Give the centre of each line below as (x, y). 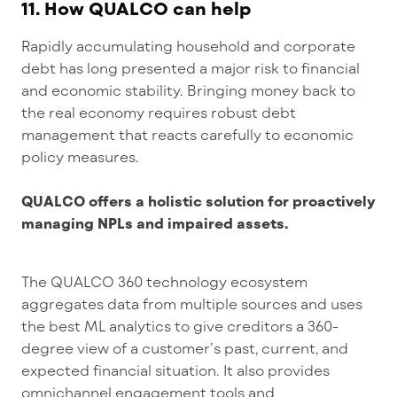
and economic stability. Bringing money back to (188, 90)
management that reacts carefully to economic (187, 135)
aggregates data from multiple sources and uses (192, 304)
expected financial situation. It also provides (175, 370)
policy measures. (80, 157)
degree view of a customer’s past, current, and (185, 348)
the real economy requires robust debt (159, 113)
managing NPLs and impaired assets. (155, 223)
